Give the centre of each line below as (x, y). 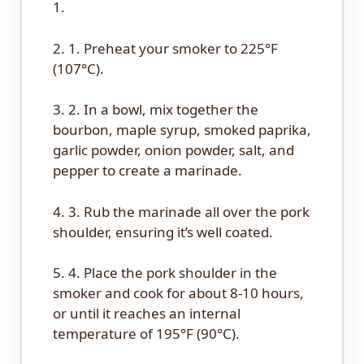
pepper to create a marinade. (147, 171)
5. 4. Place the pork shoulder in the (165, 273)
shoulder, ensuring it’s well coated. (162, 232)
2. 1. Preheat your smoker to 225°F (165, 48)
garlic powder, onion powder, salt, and (173, 150)
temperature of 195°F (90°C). (146, 334)
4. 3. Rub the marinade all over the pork (181, 211)
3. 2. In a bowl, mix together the (155, 110)
